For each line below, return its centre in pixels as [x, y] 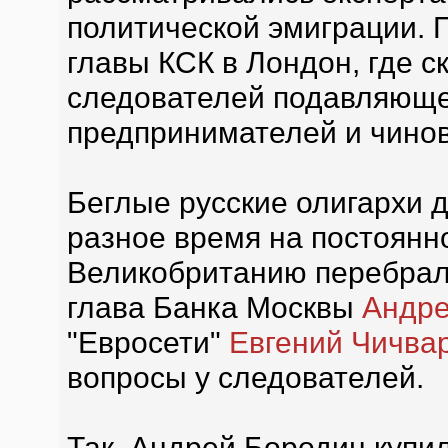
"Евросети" [147, 342]
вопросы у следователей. [245, 377]
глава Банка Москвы [214, 307]
